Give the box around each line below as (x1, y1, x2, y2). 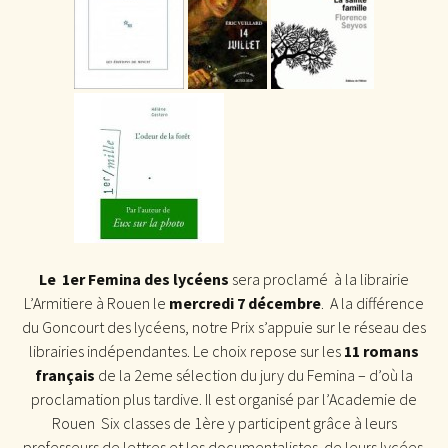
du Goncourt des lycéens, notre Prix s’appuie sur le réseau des (22, 316, 426, 337)
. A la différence (321, 292, 424, 313)
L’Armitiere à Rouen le (24, 292, 169, 313)
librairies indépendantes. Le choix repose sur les (29, 340, 344, 361)
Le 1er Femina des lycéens (39, 268, 229, 289)
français (35, 364, 95, 385)
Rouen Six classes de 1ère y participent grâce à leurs (51, 412, 397, 433)
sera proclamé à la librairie (229, 268, 409, 289)
